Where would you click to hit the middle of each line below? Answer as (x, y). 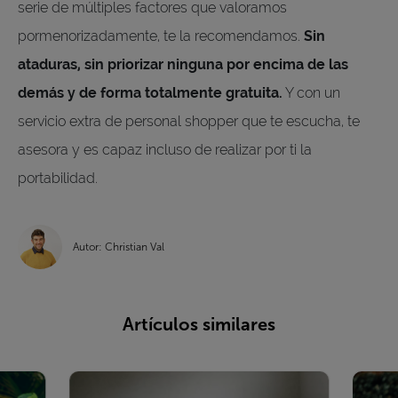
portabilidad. (58, 178)
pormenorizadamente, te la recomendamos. (161, 36)
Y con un (311, 92)
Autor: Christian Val (119, 247)
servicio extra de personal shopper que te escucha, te (189, 121)
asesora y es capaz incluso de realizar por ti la (165, 149)
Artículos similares (199, 324)
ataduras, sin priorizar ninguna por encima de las (183, 64)
